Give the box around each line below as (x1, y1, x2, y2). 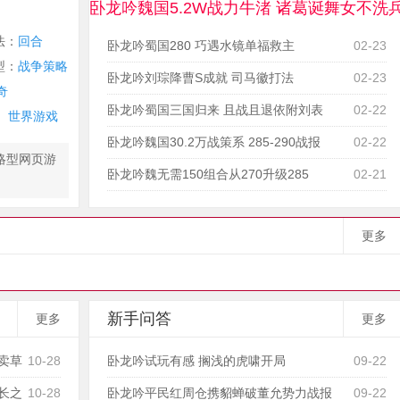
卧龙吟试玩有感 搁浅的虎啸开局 (107, 354, 286, 368)
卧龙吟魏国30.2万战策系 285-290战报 (107, 135, 321, 149)
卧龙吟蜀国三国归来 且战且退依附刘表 (107, 103, 323, 117)
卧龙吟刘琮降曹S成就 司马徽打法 (107, 71, 294, 85)
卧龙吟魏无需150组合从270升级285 (107, 167, 309, 181)
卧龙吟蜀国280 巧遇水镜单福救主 (107, 38, 295, 53)
